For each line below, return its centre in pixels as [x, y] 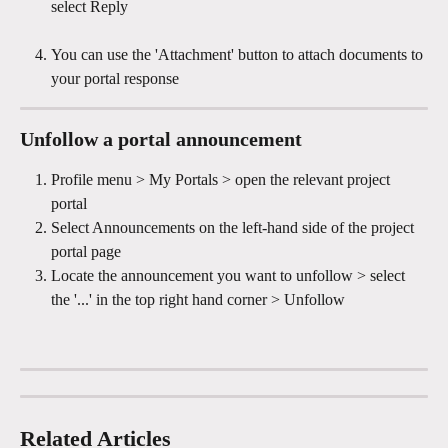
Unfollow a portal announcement [163, 139]
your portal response [115, 79]
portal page [86, 252]
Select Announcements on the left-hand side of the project [234, 228]
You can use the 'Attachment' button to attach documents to [239, 55]
